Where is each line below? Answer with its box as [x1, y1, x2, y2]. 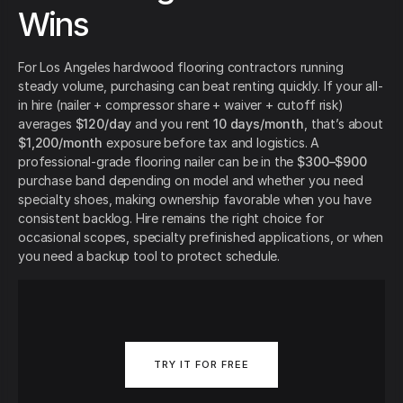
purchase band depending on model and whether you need [18, 173, 363, 189]
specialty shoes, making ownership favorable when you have [18, 192, 372, 208]
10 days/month [213, 116, 304, 132]
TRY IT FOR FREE [154, 358, 249, 372]
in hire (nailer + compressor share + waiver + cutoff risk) [18, 97, 344, 113]
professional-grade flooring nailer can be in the [18, 154, 298, 170]
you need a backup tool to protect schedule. [18, 248, 281, 264]
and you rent [131, 116, 214, 132]
